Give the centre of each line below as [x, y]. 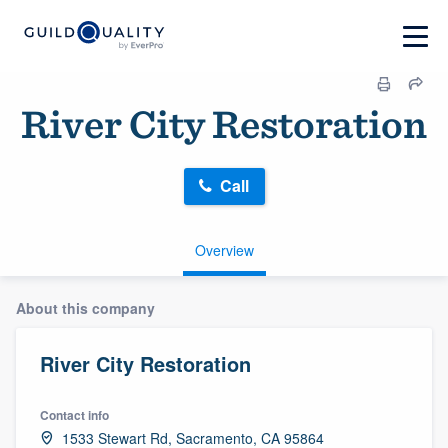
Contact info [74, 414]
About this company [85, 307]
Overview [224, 249]
